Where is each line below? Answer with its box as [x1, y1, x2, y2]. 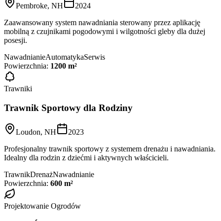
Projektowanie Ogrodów [4, 201, 81, 210]
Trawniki [4, 84, 32, 93]
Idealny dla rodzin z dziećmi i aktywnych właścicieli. [4, 153, 169, 162]
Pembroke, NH [16, 1, 63, 10]
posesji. [4, 36, 27, 45]
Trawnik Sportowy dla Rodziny [4, 102, 133, 113]
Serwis [84, 53, 105, 62]
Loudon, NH [16, 127, 56, 136]
